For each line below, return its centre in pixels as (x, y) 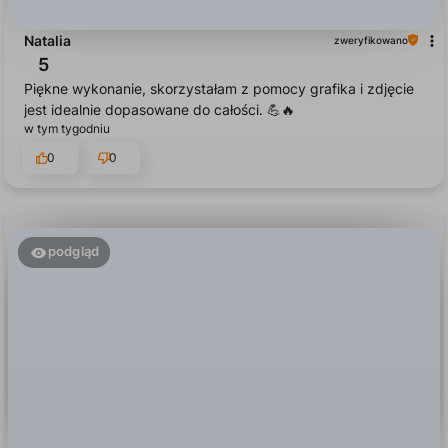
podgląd (73, 204)
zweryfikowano (371, 432)
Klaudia (49, 433)
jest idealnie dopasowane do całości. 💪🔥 (159, 62)
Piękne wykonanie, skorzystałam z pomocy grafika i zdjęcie (219, 41)
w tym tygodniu (67, 81)
